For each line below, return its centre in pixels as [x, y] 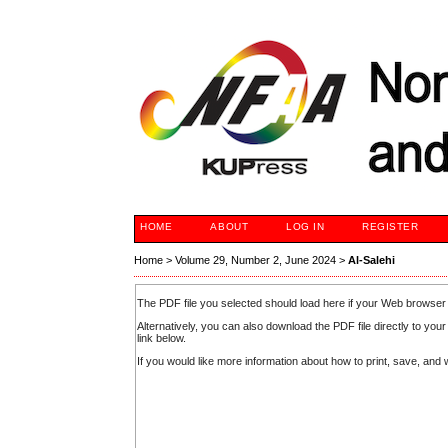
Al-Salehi [372, 260]
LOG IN [305, 226]
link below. [162, 338]
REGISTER [390, 226]
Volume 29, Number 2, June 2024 [256, 260]
